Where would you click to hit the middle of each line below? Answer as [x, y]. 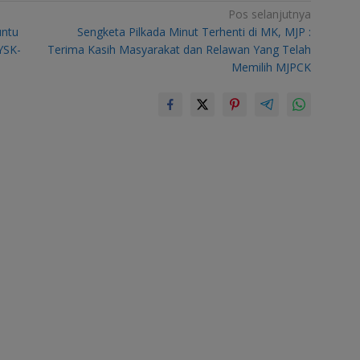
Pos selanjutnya [270, 14]
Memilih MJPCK [272, 67]
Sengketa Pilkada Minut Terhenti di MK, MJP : [194, 31]
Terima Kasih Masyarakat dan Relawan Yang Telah [180, 49]
